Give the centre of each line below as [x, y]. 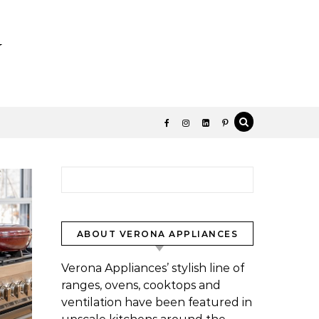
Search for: [91, 174]
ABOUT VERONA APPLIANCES [157, 234]
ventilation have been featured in [157, 302]
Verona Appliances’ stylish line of [153, 268]
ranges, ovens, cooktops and [141, 285]
